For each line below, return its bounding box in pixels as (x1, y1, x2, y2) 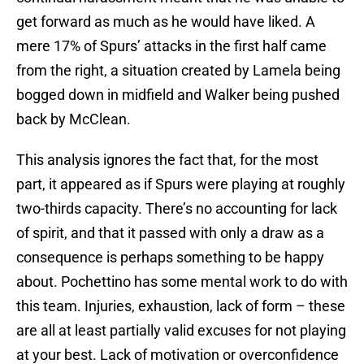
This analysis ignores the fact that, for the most (16, 151, 318, 169)
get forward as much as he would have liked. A (16, 13, 315, 31)
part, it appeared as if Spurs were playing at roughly (16, 175, 345, 193)
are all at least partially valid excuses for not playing (16, 322, 346, 340)
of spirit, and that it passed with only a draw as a (16, 224, 324, 242)
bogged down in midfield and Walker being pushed (16, 86, 340, 104)
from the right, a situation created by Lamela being (16, 62, 340, 80)
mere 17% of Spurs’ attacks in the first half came (16, 37, 327, 55)
